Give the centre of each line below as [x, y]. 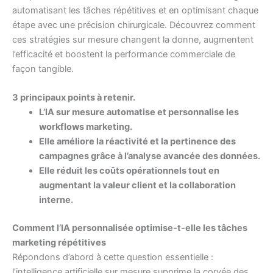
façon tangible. [43, 69]
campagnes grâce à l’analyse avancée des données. [149, 156]
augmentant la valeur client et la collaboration [137, 185]
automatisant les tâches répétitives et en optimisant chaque [135, 10]
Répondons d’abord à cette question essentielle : [113, 257]
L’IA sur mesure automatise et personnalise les [139, 112]
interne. [56, 200]
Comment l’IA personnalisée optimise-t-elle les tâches [130, 228]
